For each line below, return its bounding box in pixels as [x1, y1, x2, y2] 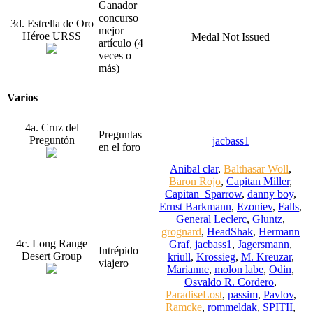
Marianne [167, 263, 209, 275]
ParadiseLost [165, 288, 222, 300]
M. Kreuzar [240, 250, 291, 263]
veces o [99, 49, 131, 61]
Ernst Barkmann [159, 200, 231, 212]
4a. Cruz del [24, 121, 79, 133]
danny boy [247, 187, 293, 200]
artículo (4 [99, 36, 143, 49]
